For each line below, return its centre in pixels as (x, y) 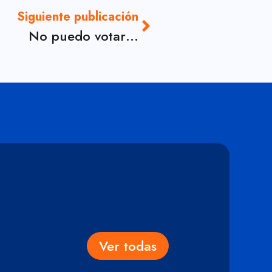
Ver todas (127, 246)
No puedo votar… (83, 36)
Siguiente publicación (78, 17)
